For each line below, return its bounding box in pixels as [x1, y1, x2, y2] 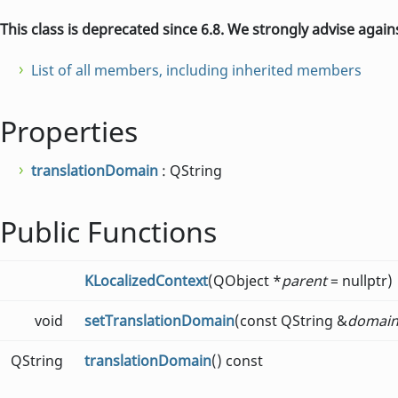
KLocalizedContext [84, 270, 208, 291]
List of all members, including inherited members [31, 60, 362, 80]
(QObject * [208, 270, 282, 291]
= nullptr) [327, 270, 393, 291]
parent [282, 270, 327, 291]
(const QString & [235, 310, 347, 330]
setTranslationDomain [84, 310, 235, 330]
